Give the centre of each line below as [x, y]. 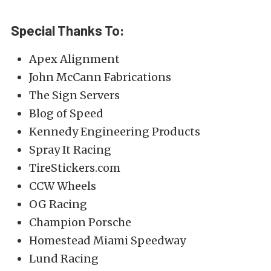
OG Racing [58, 204]
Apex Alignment [74, 59]
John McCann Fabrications [100, 77]
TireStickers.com [75, 168]
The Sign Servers [74, 95]
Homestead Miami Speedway [107, 240]
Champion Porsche [80, 222]
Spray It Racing [70, 150]
